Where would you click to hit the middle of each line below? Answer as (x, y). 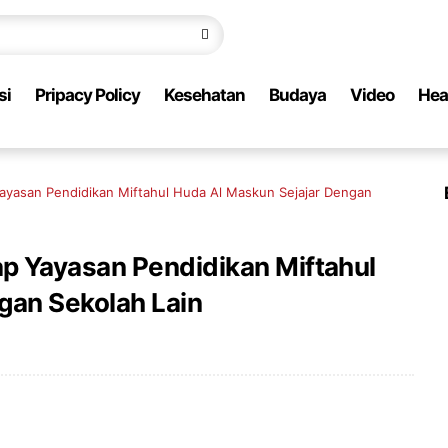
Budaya (297, 95)
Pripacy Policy (87, 95)
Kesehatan (204, 95)
